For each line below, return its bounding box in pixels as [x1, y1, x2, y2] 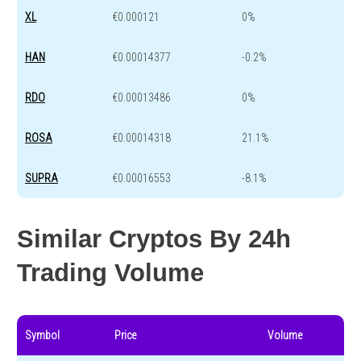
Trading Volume [17, 259, 204, 288]
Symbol [25, 329, 60, 342]
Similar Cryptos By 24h [17, 225, 291, 254]
